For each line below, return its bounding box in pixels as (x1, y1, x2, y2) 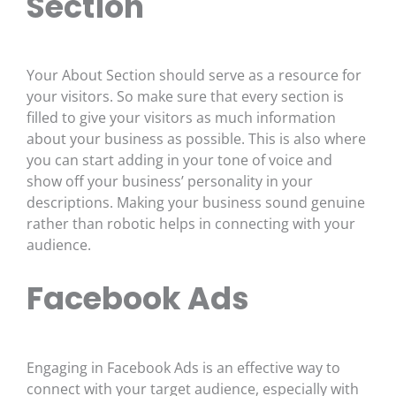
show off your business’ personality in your (27, 171, 313, 192)
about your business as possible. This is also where (27, 129, 366, 149)
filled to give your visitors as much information (27, 108, 336, 128)
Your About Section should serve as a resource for (27, 65, 362, 86)
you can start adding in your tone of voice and (27, 150, 332, 171)
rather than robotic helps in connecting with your (27, 214, 355, 234)
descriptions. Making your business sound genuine (27, 193, 365, 213)
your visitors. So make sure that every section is (27, 87, 344, 107)
